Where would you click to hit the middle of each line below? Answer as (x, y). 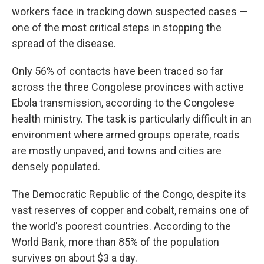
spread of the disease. (64, 43)
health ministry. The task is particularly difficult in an (132, 119)
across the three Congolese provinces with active (128, 87)
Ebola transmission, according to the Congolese (123, 103)
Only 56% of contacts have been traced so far (118, 71)
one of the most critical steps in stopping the (117, 27)
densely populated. (56, 166)
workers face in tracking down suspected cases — (130, 11)
